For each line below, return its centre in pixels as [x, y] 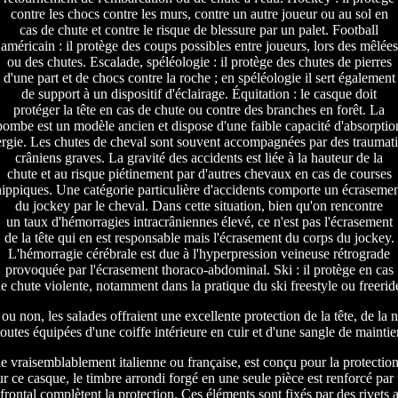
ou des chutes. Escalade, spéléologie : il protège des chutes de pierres [199, 62]
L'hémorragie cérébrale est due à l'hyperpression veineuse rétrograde [199, 254]
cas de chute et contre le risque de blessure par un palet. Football [199, 30]
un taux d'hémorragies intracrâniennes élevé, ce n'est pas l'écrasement [199, 222]
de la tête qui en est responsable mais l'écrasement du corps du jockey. [199, 238]
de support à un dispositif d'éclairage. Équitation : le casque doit [199, 94]
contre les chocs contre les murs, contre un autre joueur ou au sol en [199, 14]
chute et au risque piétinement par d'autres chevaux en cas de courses [199, 174]
